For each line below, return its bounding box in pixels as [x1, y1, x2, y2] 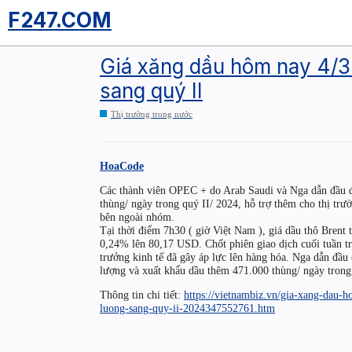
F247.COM [8, 8, 112, 32]
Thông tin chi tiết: [100, 288, 184, 302]
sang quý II [100, 78, 203, 103]
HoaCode [100, 159, 144, 172]
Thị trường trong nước [111, 109, 192, 119]
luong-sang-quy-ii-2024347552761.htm [100, 302, 275, 315]
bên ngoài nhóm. [100, 211, 174, 224]
